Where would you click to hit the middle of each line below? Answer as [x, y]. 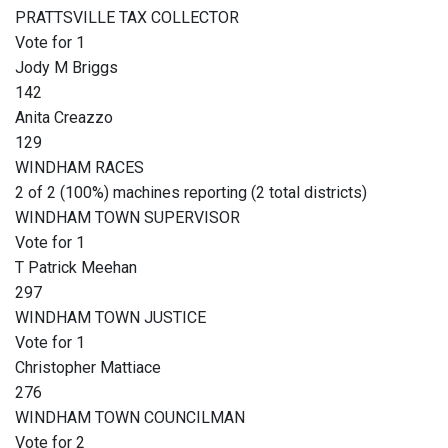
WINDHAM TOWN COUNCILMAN [130, 418]
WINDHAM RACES [79, 168]
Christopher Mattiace [88, 368]
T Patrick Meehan [76, 268]
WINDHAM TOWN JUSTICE [110, 318]
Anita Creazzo [64, 118]
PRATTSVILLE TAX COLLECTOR [127, 18]
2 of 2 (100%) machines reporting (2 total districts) [191, 193]
